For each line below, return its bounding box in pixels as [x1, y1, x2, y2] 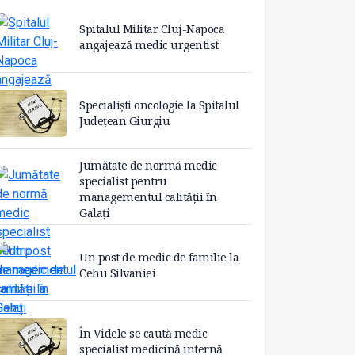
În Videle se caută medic [79, 326, 207, 342]
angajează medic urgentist [79, 37, 219, 53]
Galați [79, 205, 109, 221]
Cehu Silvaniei [79, 265, 155, 281]
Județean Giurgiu [79, 113, 170, 129]
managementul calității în [79, 189, 217, 205]
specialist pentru [79, 174, 167, 189]
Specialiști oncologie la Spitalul [79, 97, 239, 113]
